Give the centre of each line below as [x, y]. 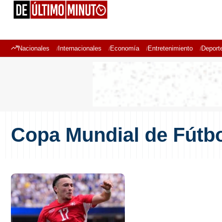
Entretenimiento [170, 48]
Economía [125, 48]
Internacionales [80, 48]
